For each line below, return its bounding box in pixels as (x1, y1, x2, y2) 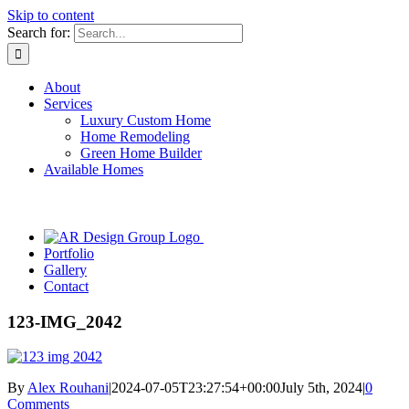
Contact (44, 278, 89, 294)
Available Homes (44, 162, 143, 177)
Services (44, 96, 92, 111)
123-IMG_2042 (7, 311, 122, 331)
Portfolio (44, 246, 94, 261)
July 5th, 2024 (280, 380, 362, 396)
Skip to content (7, 7, 94, 23)
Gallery (44, 262, 87, 278)
